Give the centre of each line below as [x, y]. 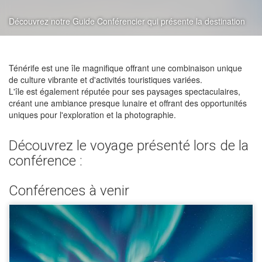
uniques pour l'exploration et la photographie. [92, 115]
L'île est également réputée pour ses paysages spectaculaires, [125, 91]
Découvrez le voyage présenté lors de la [129, 146]
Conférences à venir [69, 191]
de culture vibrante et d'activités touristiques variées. [106, 80]
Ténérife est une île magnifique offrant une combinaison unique [125, 68]
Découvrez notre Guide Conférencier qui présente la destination [127, 21]
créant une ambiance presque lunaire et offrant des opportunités [128, 103]
